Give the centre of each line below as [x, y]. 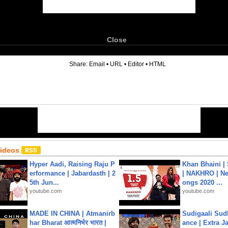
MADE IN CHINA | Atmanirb [72, 213]
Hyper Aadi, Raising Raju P [72, 164]
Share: [79, 64]
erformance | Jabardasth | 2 [73, 173]
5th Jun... [44, 182]
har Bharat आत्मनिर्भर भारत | [68, 223]
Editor [136, 64]
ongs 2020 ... [202, 182]
